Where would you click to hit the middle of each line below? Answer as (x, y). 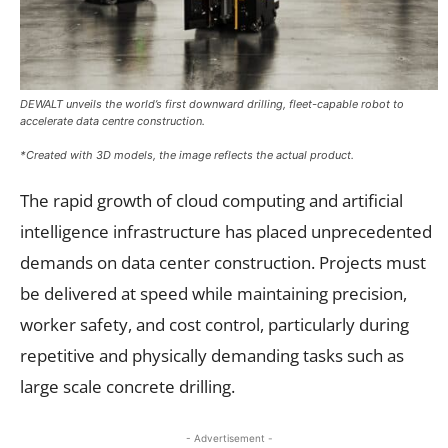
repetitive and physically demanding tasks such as (212, 355)
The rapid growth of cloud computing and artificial (211, 200)
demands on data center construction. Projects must (223, 262)
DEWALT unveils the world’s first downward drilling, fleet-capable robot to (212, 103)
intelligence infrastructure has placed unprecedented (226, 231)
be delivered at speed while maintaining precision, (213, 293)
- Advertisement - (229, 437)
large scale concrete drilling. (127, 386)
